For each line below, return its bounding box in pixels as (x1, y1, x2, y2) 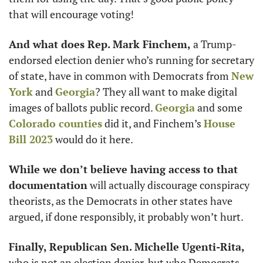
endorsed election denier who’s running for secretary (9, 53, 254, 67)
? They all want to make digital (95, 85, 237, 99)
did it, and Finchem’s (102, 116, 204, 130)
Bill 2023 (9, 132, 53, 146)
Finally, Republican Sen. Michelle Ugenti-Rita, (9, 240, 245, 254)
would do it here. (53, 132, 135, 146)
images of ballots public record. (9, 100, 155, 114)
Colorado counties (9, 116, 102, 130)
